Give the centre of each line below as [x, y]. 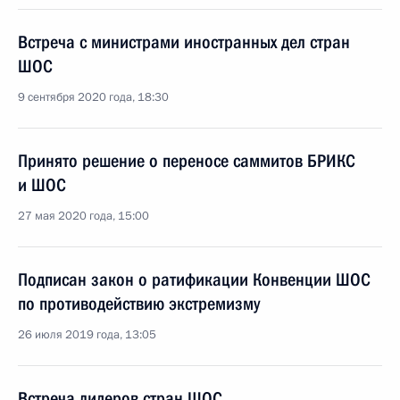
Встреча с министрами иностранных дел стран [184, 42]
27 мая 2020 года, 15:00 [83, 216]
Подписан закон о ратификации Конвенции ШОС [194, 279]
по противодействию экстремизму [139, 304]
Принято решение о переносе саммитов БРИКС [187, 161]
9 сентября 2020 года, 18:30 [93, 97]
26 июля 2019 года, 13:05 [87, 335]
